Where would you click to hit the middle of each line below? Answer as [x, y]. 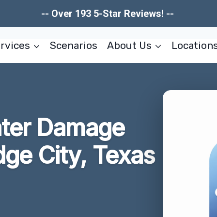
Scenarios [74, 45]
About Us [129, 45]
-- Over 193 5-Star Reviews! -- [108, 14]
